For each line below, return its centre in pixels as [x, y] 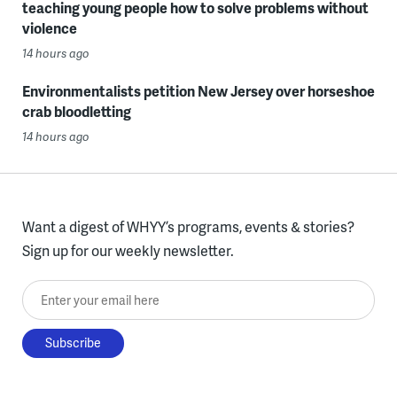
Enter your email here [90, 292]
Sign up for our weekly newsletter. [128, 250]
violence [49, 27]
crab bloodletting [76, 111]
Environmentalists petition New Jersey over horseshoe [198, 90]
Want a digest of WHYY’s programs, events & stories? [188, 226]
